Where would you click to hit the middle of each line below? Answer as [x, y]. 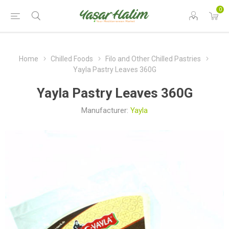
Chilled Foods [72, 59]
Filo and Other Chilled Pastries [153, 59]
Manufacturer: [105, 110]
